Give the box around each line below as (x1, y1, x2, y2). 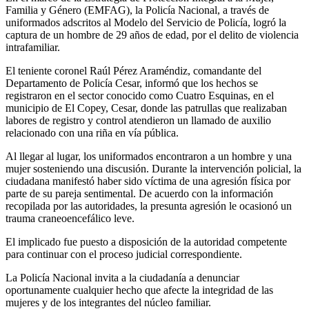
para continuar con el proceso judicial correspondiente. (6, 248, 242, 260)
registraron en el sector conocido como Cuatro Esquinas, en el (6, 89, 274, 101)
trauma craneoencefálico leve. (6, 212, 134, 224)
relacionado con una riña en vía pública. (6, 126, 179, 139)
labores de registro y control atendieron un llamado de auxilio (6, 114, 271, 126)
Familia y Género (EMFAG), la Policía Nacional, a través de (6, 3, 269, 16)
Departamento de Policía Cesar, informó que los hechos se (6, 77, 258, 89)
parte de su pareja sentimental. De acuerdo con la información (6, 187, 273, 199)
